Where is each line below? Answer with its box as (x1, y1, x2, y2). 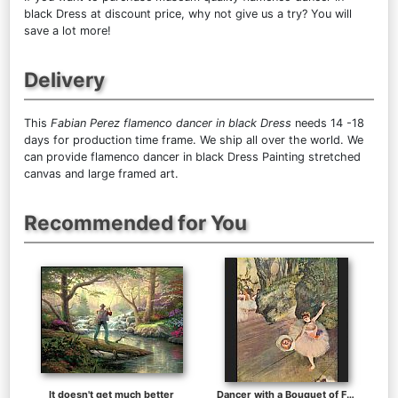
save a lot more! (24, 23, 111, 37)
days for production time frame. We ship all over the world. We (24, 132, 363, 147)
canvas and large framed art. (24, 166, 179, 180)
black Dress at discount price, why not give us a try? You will (24, 6, 352, 20)
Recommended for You (24, 210, 247, 235)
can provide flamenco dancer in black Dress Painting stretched (24, 149, 361, 163)
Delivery (24, 67, 105, 92)
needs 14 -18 (291, 115, 364, 130)
